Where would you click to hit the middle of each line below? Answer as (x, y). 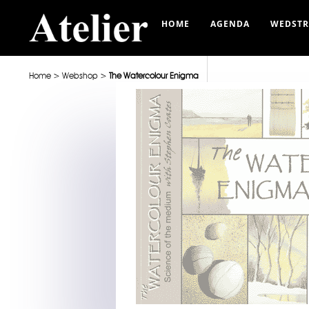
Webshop (80, 75)
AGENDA (230, 24)
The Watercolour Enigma (154, 75)
